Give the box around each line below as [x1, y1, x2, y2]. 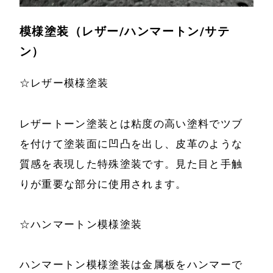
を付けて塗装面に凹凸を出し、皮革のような [19, 137, 243, 150]
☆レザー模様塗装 [19, 77, 109, 90]
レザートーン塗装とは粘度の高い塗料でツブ [19, 117, 243, 130]
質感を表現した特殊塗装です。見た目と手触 [19, 157, 243, 170]
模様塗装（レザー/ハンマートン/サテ [19, 24, 230, 39]
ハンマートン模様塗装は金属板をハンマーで [19, 258, 243, 271]
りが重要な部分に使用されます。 [19, 177, 187, 190]
